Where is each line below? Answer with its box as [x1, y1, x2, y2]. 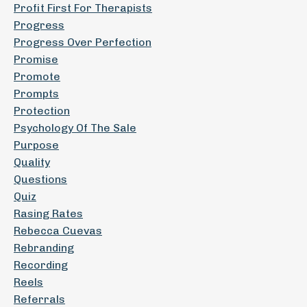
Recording [14, 258, 68, 271]
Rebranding [14, 241, 74, 254]
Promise [14, 53, 58, 66]
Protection [14, 104, 70, 117]
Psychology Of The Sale [14, 121, 136, 134]
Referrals [14, 293, 65, 306]
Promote [14, 70, 60, 83]
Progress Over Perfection [14, 36, 151, 49]
